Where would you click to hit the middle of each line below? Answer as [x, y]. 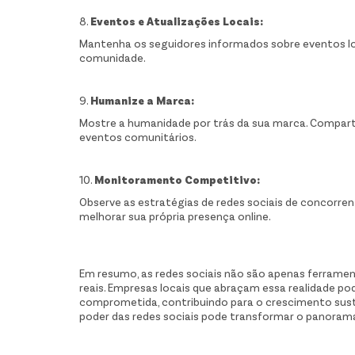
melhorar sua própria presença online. [175, 216]
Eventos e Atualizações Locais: [177, 21]
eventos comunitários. [138, 137]
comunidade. [113, 58]
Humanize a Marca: [142, 101]
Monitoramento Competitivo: [177, 180]
